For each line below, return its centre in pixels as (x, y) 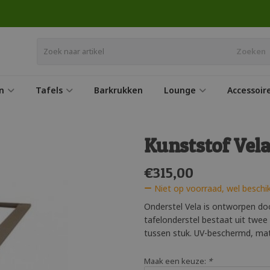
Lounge (180, 90)
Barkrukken (118, 90)
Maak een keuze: (176, 261)
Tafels (49, 90)
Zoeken (251, 51)
